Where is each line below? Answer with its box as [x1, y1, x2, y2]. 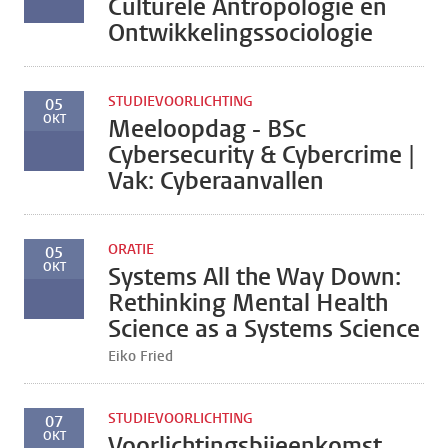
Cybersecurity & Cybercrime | [108, 139, 415, 171]
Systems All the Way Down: [108, 261, 401, 293]
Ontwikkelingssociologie [108, 17, 373, 49]
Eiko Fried [108, 347, 173, 366]
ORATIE [108, 240, 154, 259]
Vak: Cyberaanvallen [108, 165, 324, 197]
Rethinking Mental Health [108, 287, 388, 319]
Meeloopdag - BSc [108, 113, 306, 145]
